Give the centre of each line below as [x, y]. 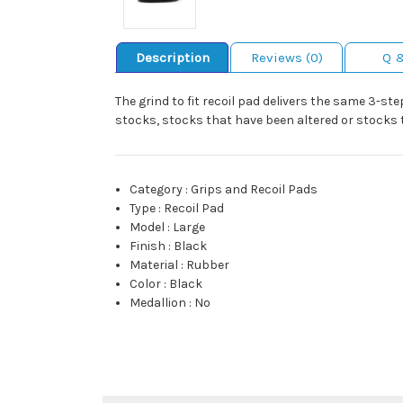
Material [154, 265]
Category [157, 190]
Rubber [208, 265]
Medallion [158, 303]
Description [172, 58]
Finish [148, 246]
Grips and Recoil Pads [255, 190]
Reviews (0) [287, 58]
